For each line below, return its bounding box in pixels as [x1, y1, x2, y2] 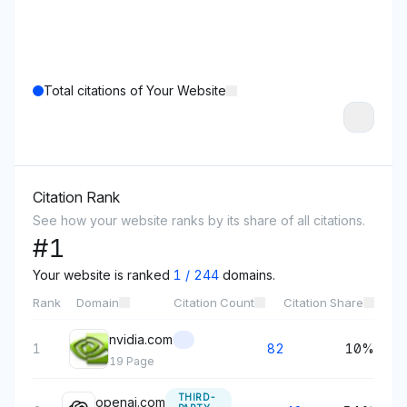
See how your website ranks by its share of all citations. [33, 213, 365, 228]
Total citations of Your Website [44, 83, 226, 98]
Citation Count [174, 295, 254, 310]
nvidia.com [108, 332, 173, 347]
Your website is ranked [33, 267, 174, 283]
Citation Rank [33, 188, 120, 206]
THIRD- [177, 392, 216, 402]
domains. [219, 267, 275, 283]
